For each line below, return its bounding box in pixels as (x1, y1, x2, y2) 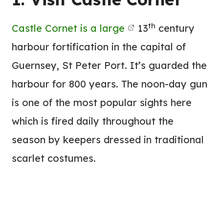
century (155, 22, 195, 34)
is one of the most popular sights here (12, 96, 192, 109)
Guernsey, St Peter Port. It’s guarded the (12, 59, 207, 71)
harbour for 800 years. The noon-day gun (12, 78, 207, 90)
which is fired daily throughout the (12, 115, 174, 127)
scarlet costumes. (12, 152, 96, 164)
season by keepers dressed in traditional (12, 133, 204, 146)
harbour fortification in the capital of (12, 41, 186, 53)
